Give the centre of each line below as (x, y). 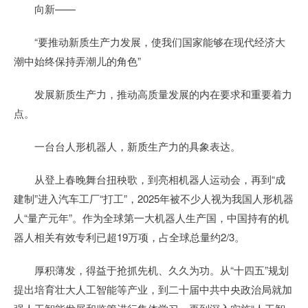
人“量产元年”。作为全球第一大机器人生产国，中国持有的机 (151, 218)
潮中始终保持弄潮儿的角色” (77, 61)
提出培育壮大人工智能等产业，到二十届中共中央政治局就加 (153, 289)
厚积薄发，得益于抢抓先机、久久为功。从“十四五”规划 (151, 270)
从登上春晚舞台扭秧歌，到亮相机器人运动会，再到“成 (150, 179)
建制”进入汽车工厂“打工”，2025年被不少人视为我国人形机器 (154, 198)
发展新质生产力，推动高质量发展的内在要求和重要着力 (153, 94)
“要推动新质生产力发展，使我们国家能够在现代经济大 (150, 42)
